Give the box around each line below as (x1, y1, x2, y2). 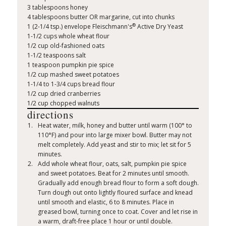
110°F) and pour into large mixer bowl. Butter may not (38, 131, 192, 140)
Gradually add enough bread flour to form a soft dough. (38, 179, 199, 188)
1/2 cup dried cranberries (27, 89, 100, 98)
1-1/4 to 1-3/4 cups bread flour (27, 80, 115, 89)
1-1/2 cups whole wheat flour (27, 32, 109, 41)
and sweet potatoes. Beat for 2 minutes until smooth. (38, 169, 190, 178)
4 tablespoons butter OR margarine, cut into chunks (27, 13, 175, 22)
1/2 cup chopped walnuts (27, 99, 99, 108)
